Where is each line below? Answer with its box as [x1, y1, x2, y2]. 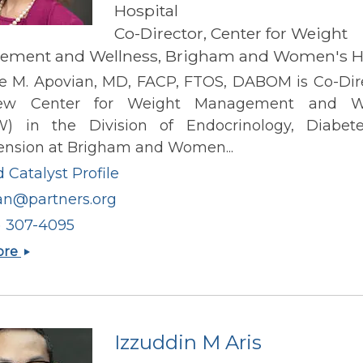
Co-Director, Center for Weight [114, 23, 348, 43]
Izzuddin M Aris [114, 330, 262, 354]
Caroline [21, 241, 75, 258]
